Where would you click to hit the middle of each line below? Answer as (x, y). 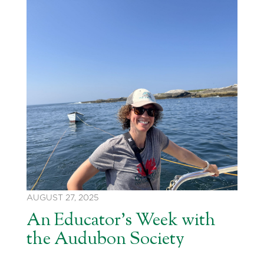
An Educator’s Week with (121, 221)
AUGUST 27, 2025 (62, 198)
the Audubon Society (105, 240)
